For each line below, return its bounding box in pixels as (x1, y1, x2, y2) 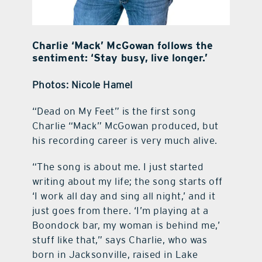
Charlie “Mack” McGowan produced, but (32, 119, 219, 132)
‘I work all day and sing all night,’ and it (32, 189, 216, 202)
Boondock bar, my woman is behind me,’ (32, 219, 220, 231)
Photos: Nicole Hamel (32, 78, 133, 91)
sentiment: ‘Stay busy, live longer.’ (32, 51, 208, 64)
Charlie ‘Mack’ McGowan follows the (32, 39, 213, 52)
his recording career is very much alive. (32, 134, 218, 146)
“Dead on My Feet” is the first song (32, 105, 196, 117)
